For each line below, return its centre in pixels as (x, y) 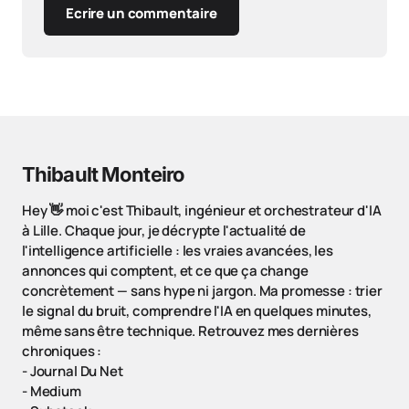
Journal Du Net (76, 372)
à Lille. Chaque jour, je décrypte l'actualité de (164, 231)
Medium (55, 392)
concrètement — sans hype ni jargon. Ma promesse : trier (202, 291)
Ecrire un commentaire (142, 14)
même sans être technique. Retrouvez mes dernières (190, 331)
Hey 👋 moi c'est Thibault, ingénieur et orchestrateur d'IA (202, 211)
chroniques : (62, 351)
